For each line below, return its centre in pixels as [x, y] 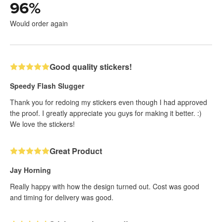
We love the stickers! [42, 124]
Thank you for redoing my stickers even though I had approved [109, 102]
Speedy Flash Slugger [47, 85]
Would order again [39, 23]
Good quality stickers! [91, 66]
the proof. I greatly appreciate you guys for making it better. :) [106, 113]
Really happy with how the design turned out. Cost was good [105, 186]
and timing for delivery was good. [62, 197]
